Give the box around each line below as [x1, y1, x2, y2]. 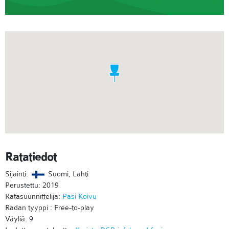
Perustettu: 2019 [5, 180, 59, 190]
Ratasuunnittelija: [5, 192, 62, 201]
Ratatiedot [5, 150, 57, 165]
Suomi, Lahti [46, 169, 88, 179]
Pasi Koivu [62, 192, 97, 201]
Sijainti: [5, 169, 30, 179]
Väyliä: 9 [5, 214, 33, 224]
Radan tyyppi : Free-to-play [5, 203, 94, 213]
